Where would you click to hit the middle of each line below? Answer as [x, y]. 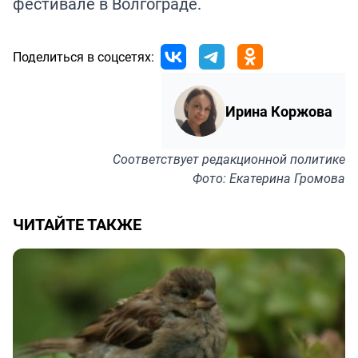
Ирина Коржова [279, 111]
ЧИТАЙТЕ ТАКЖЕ [77, 225]
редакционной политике [274, 159]
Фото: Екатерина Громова [269, 179]
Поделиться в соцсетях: [84, 57]
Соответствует [157, 159]
